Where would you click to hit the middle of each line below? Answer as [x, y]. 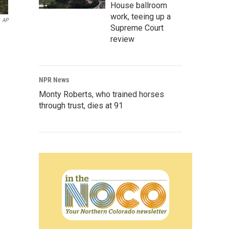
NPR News [54, 80]
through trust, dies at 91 [81, 106]
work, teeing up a [141, 17]
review [122, 39]
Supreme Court [137, 28]
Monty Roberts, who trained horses [101, 94]
